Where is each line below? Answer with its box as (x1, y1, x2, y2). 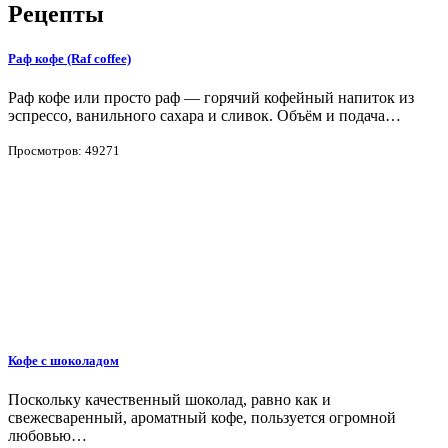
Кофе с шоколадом (8, 352, 119, 368)
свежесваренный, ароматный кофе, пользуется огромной (8, 408, 396, 426)
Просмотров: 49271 (8, 142, 120, 158)
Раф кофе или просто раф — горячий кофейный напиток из (8, 88, 414, 106)
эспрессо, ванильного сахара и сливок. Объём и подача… (8, 106, 401, 124)
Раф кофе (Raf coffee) (8, 50, 131, 66)
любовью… (8, 426, 87, 444)
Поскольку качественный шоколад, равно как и (8, 390, 331, 408)
